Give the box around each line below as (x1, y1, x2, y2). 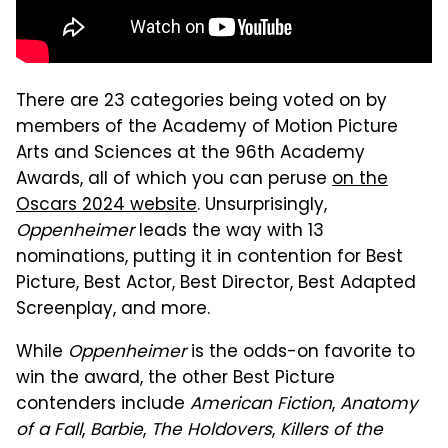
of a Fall (16, 416, 82, 445)
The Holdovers (151, 416, 272, 445)
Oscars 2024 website (16, 191, 197, 220)
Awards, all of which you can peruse (16, 165, 332, 194)
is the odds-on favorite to (186, 338, 415, 367)
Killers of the (280, 416, 383, 445)
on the (332, 165, 388, 194)
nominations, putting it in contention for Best (16, 243, 403, 272)
